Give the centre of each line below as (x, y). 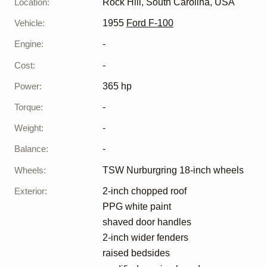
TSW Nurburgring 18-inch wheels (173, 170)
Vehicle (28, 23)
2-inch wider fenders (145, 238)
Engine (28, 44)
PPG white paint (137, 206)
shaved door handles (147, 222)
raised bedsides (136, 253)
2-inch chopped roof (145, 191)
